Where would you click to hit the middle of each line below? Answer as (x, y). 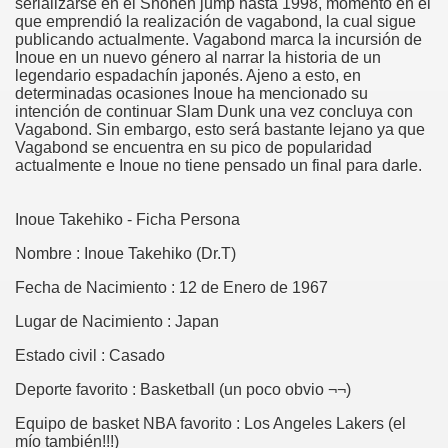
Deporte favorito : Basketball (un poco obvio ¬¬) (183, 389)
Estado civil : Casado (90, 355)
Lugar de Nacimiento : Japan (117, 321)
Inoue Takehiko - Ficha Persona (127, 219)
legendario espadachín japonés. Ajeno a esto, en (188, 75)
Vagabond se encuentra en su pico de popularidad (193, 147)
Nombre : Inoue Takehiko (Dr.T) (125, 253)
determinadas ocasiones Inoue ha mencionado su (191, 93)
